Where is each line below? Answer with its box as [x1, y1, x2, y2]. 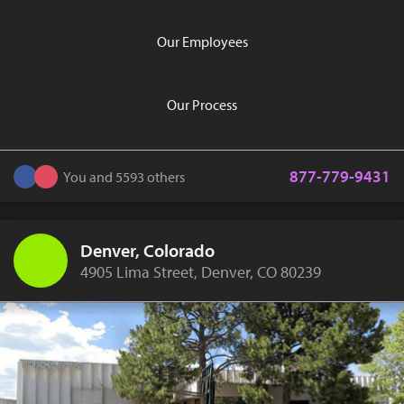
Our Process [167, 96, 237, 115]
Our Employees [156, 32, 248, 51]
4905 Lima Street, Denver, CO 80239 [80, 262, 321, 283]
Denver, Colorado [80, 239, 215, 262]
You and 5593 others [63, 167, 185, 186]
